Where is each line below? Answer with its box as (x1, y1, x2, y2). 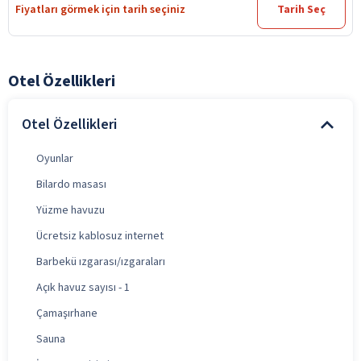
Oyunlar (36, 150, 73, 167)
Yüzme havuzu (36, 201, 105, 218)
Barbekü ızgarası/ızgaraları (36, 253, 165, 270)
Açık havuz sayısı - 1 (36, 279, 130, 296)
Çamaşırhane (36, 305, 98, 322)
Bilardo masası (36, 176, 106, 193)
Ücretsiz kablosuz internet (36, 227, 164, 244)
